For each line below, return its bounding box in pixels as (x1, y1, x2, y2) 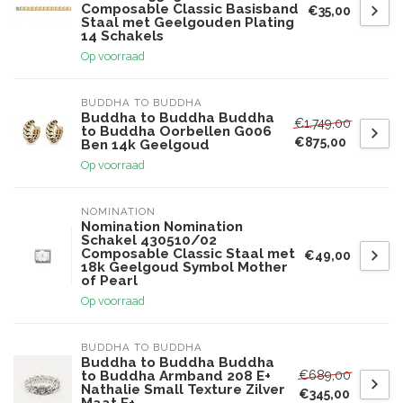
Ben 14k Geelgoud (81, 137, 210, 153)
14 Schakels (81, 28, 164, 44)
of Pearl (81, 273, 138, 289)
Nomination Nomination (81, 219, 243, 235)
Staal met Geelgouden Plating (81, 14, 294, 31)
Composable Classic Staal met (81, 246, 295, 262)
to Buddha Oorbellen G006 (81, 123, 272, 139)
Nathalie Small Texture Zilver (81, 381, 285, 398)
